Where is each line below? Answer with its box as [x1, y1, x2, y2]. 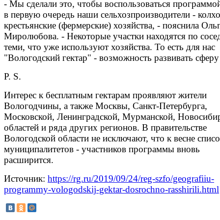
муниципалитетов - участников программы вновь [4, 143, 200, 154]
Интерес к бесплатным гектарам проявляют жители [4, 89, 207, 100]
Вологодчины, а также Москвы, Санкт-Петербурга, [4, 100, 207, 111]
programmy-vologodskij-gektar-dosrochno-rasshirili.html [4, 184, 219, 194]
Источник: [4, 173, 48, 184]
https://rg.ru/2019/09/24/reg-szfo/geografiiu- [48, 173, 214, 184]
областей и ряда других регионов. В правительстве [4, 122, 207, 133]
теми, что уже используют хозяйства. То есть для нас [4, 41, 215, 52]
